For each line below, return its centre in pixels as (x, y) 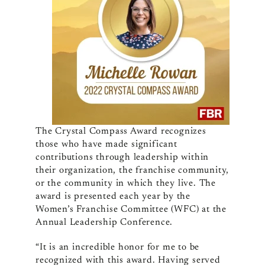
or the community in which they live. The (125, 184)
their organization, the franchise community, (132, 171)
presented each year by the (132, 197)
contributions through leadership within (122, 158)
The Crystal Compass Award (98, 132)
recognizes (183, 132)
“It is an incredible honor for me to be (117, 248)
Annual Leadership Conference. (104, 223)
